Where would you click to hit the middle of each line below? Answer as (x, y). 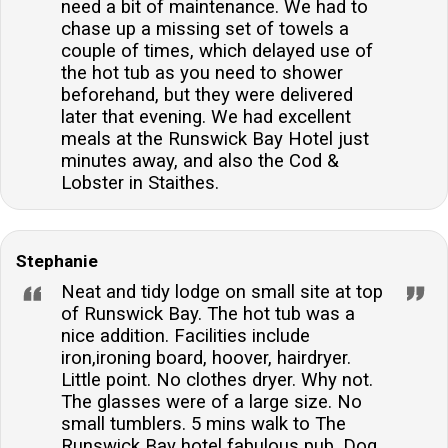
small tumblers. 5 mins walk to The (203, 423)
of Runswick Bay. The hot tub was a (208, 313)
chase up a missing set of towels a (205, 28)
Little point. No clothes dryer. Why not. (217, 379)
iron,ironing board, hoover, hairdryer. (206, 357)
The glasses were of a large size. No (211, 401)
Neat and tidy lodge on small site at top (222, 291)
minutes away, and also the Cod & (200, 160)
